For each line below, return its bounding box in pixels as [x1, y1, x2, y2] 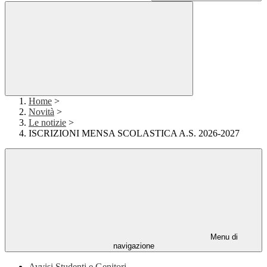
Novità [29, 107, 54, 117]
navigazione [113, 241, 154, 251]
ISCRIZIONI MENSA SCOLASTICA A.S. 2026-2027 [29, 128, 240, 139]
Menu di [208, 232, 238, 242]
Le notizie [29, 117, 66, 128]
